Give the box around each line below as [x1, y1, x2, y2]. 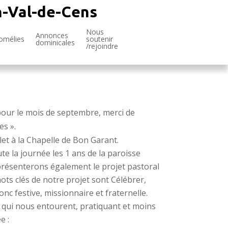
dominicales [36, 38, 75, 47]
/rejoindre [86, 41, 118, 51]
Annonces [36, 31, 68, 40]
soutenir [86, 34, 113, 44]
